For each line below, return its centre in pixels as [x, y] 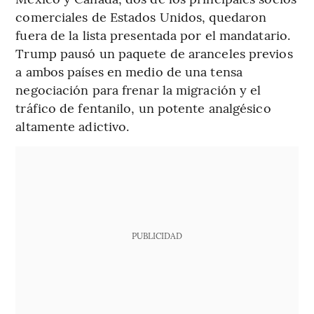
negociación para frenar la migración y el [138, 89]
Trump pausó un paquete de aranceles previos [154, 53]
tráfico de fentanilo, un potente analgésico [143, 107]
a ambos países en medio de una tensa [129, 71]
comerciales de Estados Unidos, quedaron [141, 16]
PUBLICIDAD [157, 235]
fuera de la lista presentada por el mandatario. [153, 34]
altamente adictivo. [73, 125]
